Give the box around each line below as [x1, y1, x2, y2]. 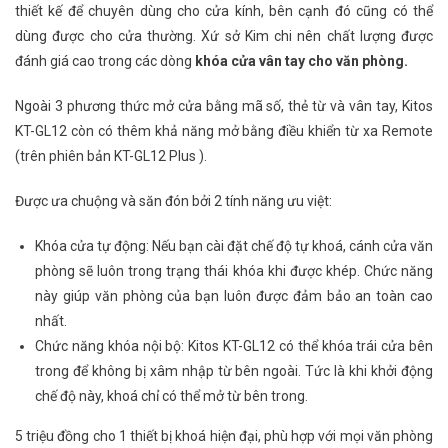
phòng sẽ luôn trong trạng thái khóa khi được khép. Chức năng [35, 263, 433, 280]
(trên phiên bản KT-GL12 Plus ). [15, 148, 207, 165]
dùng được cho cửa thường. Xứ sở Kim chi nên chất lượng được [15, 28, 433, 45]
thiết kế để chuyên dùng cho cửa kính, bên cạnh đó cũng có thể [15, 3, 433, 20]
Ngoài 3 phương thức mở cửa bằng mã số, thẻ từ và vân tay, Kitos [15, 98, 433, 115]
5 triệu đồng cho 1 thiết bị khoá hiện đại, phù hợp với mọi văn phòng [15, 428, 433, 445]
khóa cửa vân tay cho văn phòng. [195, 53, 408, 70]
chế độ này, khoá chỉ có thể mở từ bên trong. [35, 388, 308, 405]
